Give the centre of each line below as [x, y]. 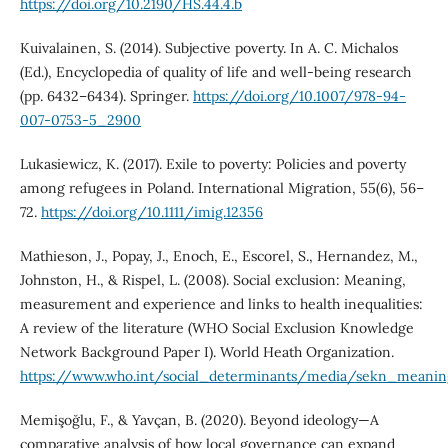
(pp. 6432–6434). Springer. [106, 96]
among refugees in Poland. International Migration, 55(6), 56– [221, 188]
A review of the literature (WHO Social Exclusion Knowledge [216, 328]
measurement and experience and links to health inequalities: [221, 304]
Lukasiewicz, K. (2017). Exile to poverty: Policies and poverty [212, 164]
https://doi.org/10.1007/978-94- [299, 96]
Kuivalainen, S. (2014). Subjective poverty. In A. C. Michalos [208, 48]
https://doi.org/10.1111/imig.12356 [151, 212]
